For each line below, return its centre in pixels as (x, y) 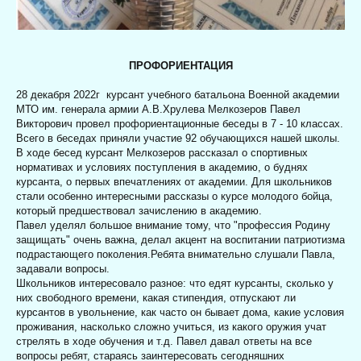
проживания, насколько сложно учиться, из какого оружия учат (171, 326)
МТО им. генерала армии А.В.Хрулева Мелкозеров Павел (158, 109)
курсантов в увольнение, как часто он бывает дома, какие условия (180, 312)
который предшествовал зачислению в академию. (139, 210)
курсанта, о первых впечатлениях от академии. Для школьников (174, 181)
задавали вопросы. (63, 268)
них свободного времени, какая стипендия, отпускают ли (156, 297)
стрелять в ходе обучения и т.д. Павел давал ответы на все (164, 341)
